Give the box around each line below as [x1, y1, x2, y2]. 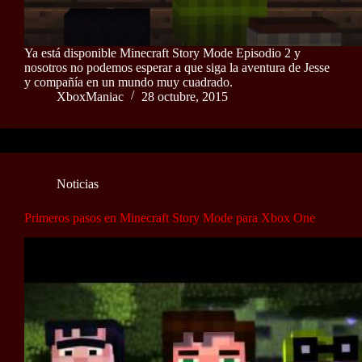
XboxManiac [57, 89, 124, 103]
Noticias [57, 176, 99, 191]
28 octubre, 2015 [141, 89, 228, 103]
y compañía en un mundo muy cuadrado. [24, 74, 233, 89]
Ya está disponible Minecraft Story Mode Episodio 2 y [24, 45, 301, 60]
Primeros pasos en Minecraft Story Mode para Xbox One [24, 210, 315, 225]
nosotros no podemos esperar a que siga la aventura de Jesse [24, 60, 330, 74]
